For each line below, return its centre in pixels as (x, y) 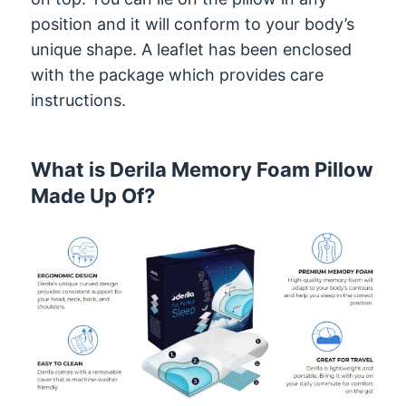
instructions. (79, 101)
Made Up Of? (93, 196)
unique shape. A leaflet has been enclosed (192, 50)
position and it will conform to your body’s (193, 24)
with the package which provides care (178, 75)
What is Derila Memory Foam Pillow (203, 170)
